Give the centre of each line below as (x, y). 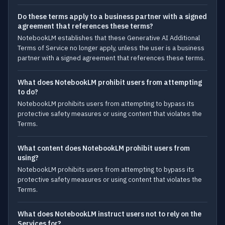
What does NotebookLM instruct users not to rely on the (109, 214)
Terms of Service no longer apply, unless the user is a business (111, 48)
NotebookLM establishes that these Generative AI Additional (109, 38)
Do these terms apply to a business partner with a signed (112, 17)
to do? (28, 92)
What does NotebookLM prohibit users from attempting (110, 82)
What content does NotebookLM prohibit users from (104, 148)
